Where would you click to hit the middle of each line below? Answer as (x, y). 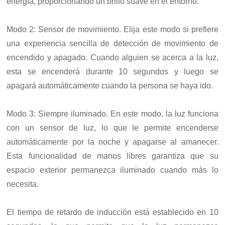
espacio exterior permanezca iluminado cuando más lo (113, 170)
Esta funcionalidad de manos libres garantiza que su (113, 156)
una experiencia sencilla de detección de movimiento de (113, 43)
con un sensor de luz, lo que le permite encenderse (113, 128)
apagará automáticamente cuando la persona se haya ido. (110, 85)
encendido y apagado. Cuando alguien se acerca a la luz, (113, 57)
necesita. (23, 184)
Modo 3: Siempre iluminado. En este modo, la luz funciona (113, 114)
